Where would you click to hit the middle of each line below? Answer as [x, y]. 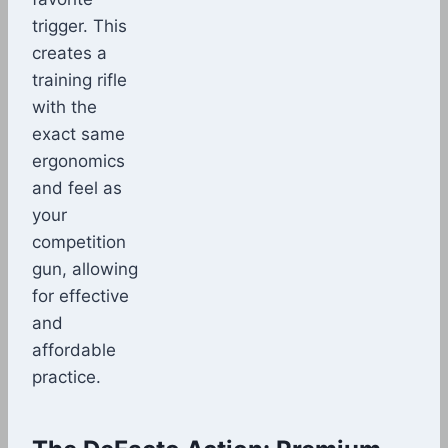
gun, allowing [85, 268]
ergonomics [78, 160]
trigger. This [79, 25]
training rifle [79, 79]
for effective [80, 295]
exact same [78, 133]
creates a [69, 52]
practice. [66, 376]
